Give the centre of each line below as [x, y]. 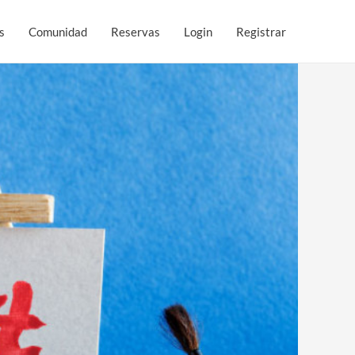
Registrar [261, 31]
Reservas [136, 31]
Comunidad [58, 31]
